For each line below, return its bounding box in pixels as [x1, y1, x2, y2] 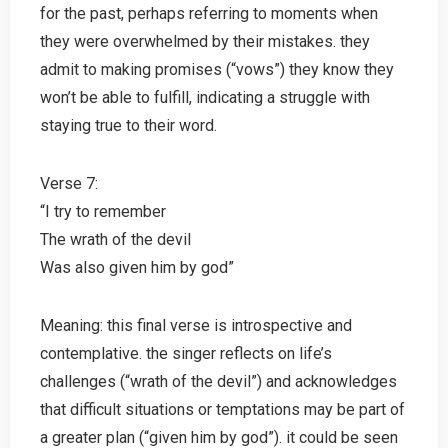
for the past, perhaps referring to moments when [40, 3, 378, 23]
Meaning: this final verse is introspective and [40, 315, 352, 335]
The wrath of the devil [40, 229, 191, 249]
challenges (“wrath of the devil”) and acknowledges [40, 371, 397, 391]
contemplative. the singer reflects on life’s [40, 343, 332, 363]
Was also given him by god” [40, 257, 234, 277]
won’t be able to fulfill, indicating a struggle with [40, 87, 370, 107]
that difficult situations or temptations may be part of [40, 399, 405, 419]
